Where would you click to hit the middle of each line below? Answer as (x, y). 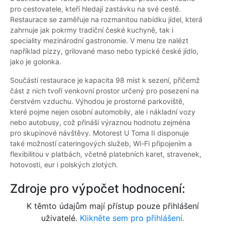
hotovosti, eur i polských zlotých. (64, 165)
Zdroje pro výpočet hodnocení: (98, 189)
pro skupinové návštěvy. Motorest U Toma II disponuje (99, 133)
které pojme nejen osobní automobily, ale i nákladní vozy (103, 112)
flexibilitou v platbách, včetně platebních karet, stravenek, (106, 154)
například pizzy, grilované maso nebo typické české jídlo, (104, 51)
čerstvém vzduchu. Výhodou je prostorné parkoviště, (97, 101)
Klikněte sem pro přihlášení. (132, 218)
